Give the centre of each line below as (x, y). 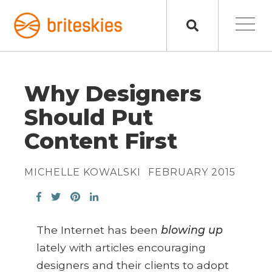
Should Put (89, 117)
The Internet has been (99, 229)
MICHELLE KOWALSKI (83, 172)
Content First (101, 141)
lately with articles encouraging (121, 247)
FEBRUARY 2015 (192, 172)
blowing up (192, 229)
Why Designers (113, 93)
